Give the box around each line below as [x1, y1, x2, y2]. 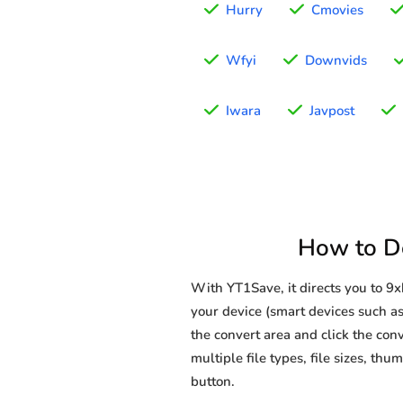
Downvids [305, 51, 367, 70]
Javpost [309, 102, 354, 121]
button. [191, 372, 235, 391]
